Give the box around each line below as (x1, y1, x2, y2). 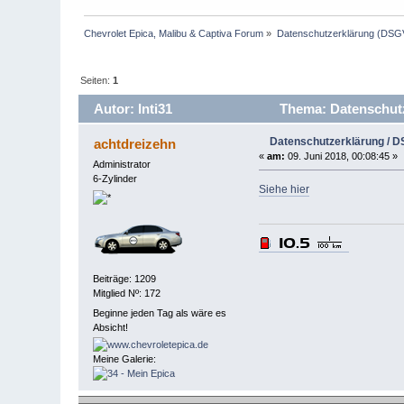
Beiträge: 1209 (93, 273, 157, 285)
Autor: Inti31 (93, 100, 172, 116)
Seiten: (80, 74, 114, 86)
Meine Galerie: (93, 353, 157, 364)
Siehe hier (258, 182, 309, 196)
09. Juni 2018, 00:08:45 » (284, 150, 398, 161)
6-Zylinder (93, 172, 138, 184)
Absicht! (93, 321, 129, 333)
